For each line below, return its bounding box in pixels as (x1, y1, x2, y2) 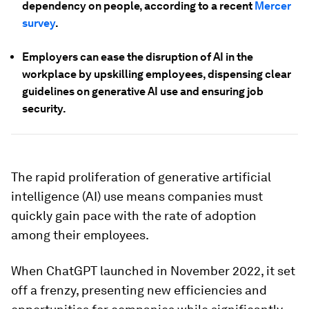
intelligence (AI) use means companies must (11, 189, 263, 203)
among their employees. (11, 228, 149, 242)
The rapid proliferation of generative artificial (11, 170, 271, 184)
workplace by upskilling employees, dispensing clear (22, 68, 291, 81)
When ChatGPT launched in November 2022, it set (11, 263, 295, 278)
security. (22, 102, 66, 115)
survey (22, 17, 55, 30)
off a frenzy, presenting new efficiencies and (11, 283, 267, 297)
